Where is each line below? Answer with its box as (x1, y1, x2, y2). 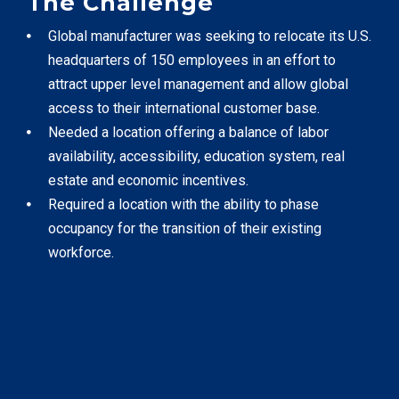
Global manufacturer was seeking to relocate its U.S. (48, 27, 371, 45)
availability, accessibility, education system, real (48, 147, 345, 165)
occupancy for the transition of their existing (48, 219, 322, 237)
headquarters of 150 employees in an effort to (48, 51, 336, 69)
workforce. (48, 243, 118, 261)
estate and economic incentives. (48, 171, 252, 189)
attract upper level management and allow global (48, 75, 348, 93)
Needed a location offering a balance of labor (48, 123, 329, 141)
